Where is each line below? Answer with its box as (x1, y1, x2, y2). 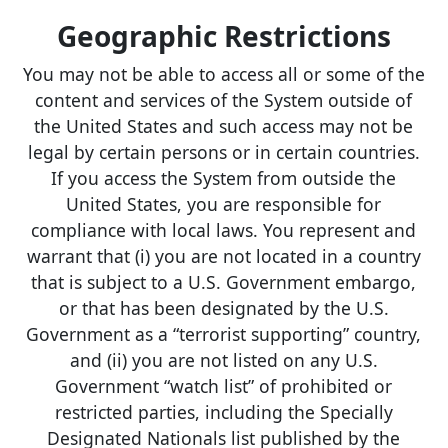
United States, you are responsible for (66, 191, 382, 216)
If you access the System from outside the (51, 165, 397, 190)
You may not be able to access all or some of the (22, 61, 425, 86)
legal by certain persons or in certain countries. (27, 139, 420, 164)
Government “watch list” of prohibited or (55, 373, 393, 398)
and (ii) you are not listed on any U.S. (69, 347, 378, 372)
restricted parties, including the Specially (54, 399, 393, 424)
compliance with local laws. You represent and (31, 217, 417, 242)
